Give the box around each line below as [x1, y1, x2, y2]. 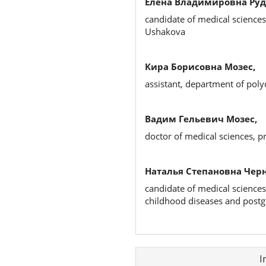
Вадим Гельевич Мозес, [144, 113, 257, 125]
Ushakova [144, 25, 185, 37]
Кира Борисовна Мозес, [144, 61, 255, 73]
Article [134, 244, 169, 260]
